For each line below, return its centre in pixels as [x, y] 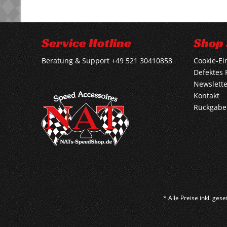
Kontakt [206, 96]
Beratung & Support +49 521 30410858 [107, 61]
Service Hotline [86, 43]
